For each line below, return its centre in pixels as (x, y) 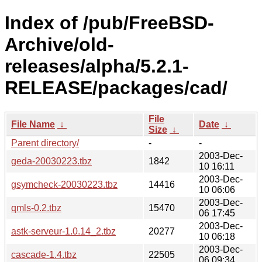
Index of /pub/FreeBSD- (109, 23)
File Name (33, 124)
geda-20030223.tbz (51, 161)
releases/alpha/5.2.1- (97, 66)
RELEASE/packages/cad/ (116, 88)
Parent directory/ (45, 143)
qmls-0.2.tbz (36, 208)
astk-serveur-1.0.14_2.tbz (63, 231)
